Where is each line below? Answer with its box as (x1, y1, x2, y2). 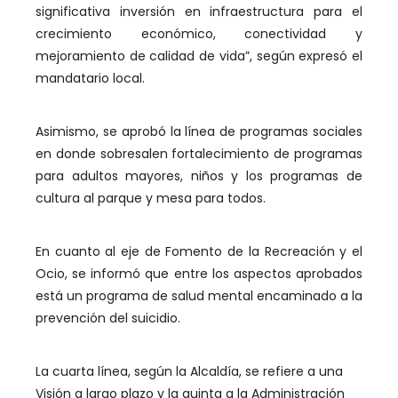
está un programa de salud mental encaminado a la (36, 287, 362, 305)
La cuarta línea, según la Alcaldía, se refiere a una (36, 362, 343, 380)
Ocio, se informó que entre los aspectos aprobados (36, 265, 362, 283)
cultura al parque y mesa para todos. (36, 189, 266, 207)
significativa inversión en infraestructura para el (36, 3, 362, 20)
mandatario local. (36, 69, 145, 87)
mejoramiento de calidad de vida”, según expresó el (36, 47, 362, 65)
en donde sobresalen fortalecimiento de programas (36, 145, 362, 163)
